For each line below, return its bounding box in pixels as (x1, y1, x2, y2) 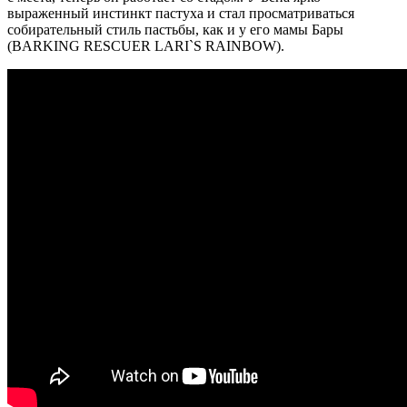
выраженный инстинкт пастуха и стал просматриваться (7, 5, 354, 21)
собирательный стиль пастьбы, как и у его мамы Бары (7, 21, 343, 37)
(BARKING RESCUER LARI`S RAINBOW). (7, 37, 284, 54)
